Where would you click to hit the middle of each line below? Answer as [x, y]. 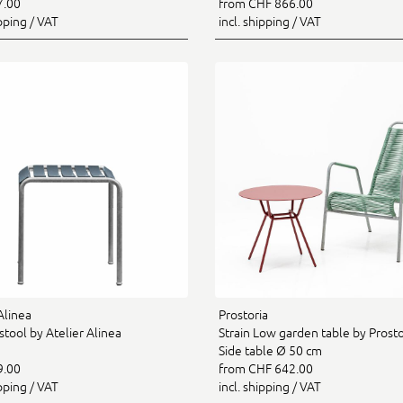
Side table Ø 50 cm [270, 351]
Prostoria [243, 315]
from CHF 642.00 [266, 369]
